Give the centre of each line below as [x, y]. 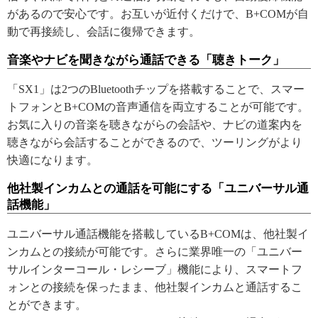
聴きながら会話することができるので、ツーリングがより [155, 142]
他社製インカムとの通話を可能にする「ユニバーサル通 [158, 188]
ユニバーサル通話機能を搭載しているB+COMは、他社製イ [158, 234]
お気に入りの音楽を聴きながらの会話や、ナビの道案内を [155, 124]
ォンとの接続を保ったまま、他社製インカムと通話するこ [155, 287]
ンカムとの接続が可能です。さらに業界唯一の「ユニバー [155, 251]
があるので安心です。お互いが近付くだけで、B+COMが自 [158, 13]
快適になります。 [53, 160]
